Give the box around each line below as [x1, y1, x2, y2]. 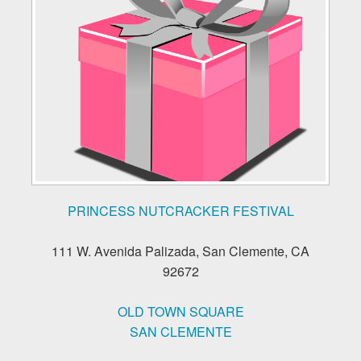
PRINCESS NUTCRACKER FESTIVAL [67, 201, 294, 220]
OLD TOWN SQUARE [117, 301, 244, 321]
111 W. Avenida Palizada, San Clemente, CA [52, 241, 309, 260]
